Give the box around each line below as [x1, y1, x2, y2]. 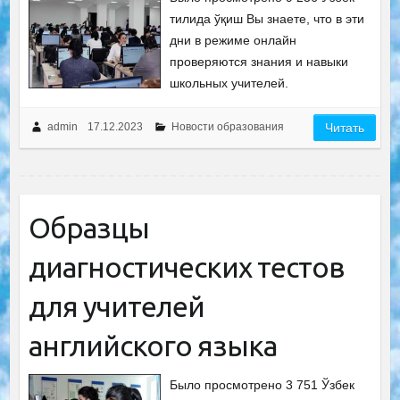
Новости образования [171, 120, 284, 133]
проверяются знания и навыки [170, 54, 349, 69]
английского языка [28, 329, 277, 362]
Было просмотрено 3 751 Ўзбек [170, 377, 355, 392]
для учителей [28, 289, 204, 322]
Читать [325, 120, 365, 135]
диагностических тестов [28, 250, 344, 283]
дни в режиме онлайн [170, 32, 297, 47]
